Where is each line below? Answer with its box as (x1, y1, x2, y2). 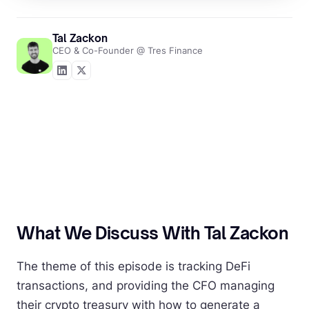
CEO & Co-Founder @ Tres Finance (52, 45, 203, 56)
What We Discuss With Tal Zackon (17, 223, 289, 243)
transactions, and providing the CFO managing (17, 279, 275, 292)
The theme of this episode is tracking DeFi (17, 259, 250, 273)
